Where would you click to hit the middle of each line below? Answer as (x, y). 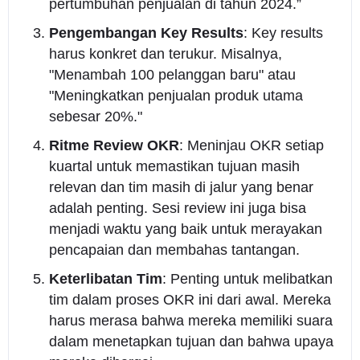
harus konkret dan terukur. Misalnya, (165, 53)
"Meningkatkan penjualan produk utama (176, 95)
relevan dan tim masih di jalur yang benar (181, 187)
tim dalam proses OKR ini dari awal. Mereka (190, 299)
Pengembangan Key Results (146, 33)
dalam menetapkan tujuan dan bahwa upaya (191, 341)
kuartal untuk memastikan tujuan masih (174, 166)
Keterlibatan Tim (105, 278)
